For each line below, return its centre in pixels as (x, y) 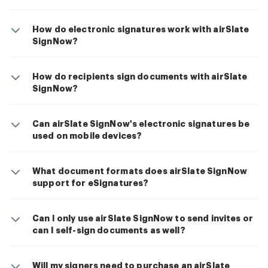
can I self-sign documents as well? (109, 231)
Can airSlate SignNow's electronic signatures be (141, 124)
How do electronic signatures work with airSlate (141, 30)
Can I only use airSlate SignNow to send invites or (143, 219)
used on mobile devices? (87, 136)
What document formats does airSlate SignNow (140, 171)
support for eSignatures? (91, 183)
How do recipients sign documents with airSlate (140, 77)
